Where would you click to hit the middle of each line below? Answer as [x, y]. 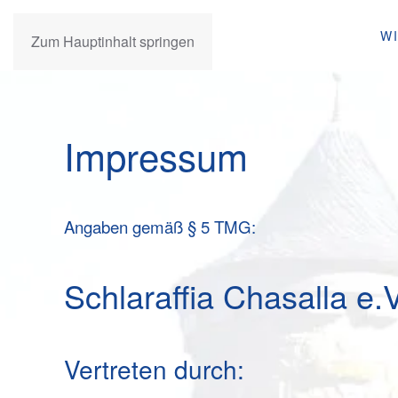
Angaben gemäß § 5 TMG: [160, 227]
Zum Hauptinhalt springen [113, 41]
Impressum [156, 155]
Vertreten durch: [154, 369]
